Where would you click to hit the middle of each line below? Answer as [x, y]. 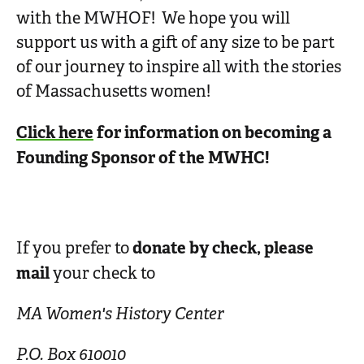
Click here [55, 132]
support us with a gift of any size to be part [175, 43]
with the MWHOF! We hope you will [153, 18]
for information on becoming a [212, 132]
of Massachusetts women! [115, 91]
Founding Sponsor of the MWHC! [143, 158]
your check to [102, 273]
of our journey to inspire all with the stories [179, 67]
